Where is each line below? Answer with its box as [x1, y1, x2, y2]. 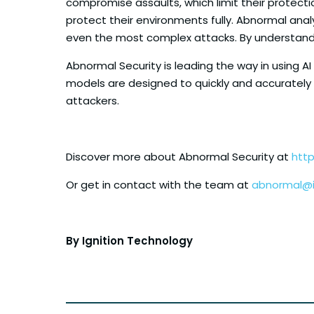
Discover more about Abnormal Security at [66, 149, 292, 164]
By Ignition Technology [66, 233, 193, 248]
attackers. [66, 93, 119, 108]
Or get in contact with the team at [66, 177, 252, 192]
